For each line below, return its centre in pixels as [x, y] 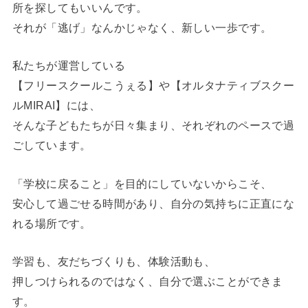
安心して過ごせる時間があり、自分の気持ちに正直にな [153, 203]
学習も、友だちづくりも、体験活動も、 [114, 262]
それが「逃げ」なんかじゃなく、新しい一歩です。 [142, 27]
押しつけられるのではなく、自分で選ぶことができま [147, 282]
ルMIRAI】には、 [56, 106]
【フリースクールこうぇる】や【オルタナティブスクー [153, 86]
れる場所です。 [52, 223]
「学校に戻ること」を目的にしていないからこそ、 [142, 183]
